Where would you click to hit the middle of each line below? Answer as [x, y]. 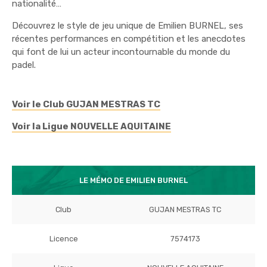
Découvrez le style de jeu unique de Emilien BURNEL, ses [128, 25]
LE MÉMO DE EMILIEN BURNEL [133, 180]
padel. [24, 65]
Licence [63, 238]
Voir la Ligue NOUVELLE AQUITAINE [91, 126]
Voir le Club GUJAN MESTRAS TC [86, 104]
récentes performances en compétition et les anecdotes [129, 38]
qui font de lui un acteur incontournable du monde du [121, 52]
